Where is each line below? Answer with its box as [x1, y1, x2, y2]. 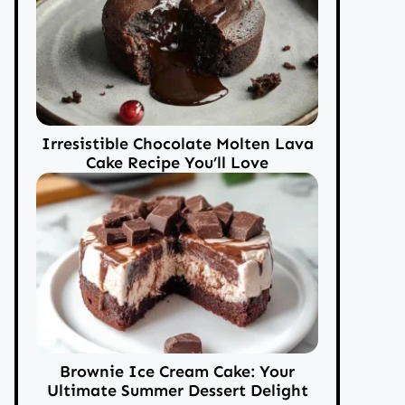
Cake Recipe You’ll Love [86, 152, 268, 173]
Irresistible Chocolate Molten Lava [41, 133, 314, 154]
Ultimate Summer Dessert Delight [46, 380, 308, 400]
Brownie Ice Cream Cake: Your [60, 361, 295, 381]
